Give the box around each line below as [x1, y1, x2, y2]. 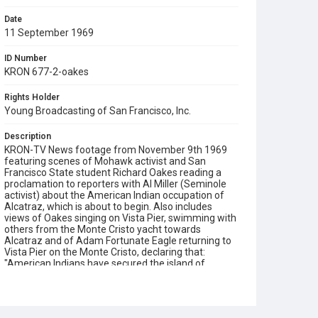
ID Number [4, 53, 47, 63]
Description [4, 131, 51, 141]
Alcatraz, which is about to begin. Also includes [4, 201, 212, 212]
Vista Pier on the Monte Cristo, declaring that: [4, 246, 205, 258]
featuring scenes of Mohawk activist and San [4, 155, 206, 167]
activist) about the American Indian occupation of [4, 190, 224, 201]
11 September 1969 [4, 27, 94, 38]
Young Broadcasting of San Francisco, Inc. [4, 105, 191, 116]
